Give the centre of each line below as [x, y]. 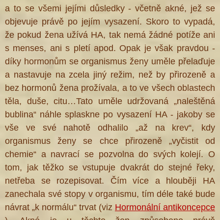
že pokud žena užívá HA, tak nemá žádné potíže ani [110, 35]
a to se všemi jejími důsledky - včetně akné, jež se [110, 9]
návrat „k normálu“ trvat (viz [60, 207]
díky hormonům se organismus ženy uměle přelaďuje [110, 62]
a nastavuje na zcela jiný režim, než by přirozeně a [110, 75]
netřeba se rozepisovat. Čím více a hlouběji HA [110, 181]
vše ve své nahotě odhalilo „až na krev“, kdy [110, 128]
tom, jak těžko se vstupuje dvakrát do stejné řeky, [110, 168]
